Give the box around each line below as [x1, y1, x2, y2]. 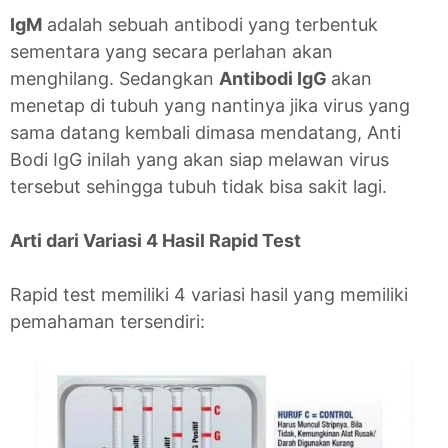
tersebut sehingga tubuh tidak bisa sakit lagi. [10, 176, 387, 198]
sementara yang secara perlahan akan [10, 41, 333, 63]
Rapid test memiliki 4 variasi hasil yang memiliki [10, 284, 408, 306]
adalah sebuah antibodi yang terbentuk [42, 14, 378, 36]
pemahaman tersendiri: [10, 311, 205, 333]
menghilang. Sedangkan [10, 68, 219, 90]
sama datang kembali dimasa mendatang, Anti [10, 122, 401, 144]
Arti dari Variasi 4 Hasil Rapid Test [10, 230, 301, 252]
